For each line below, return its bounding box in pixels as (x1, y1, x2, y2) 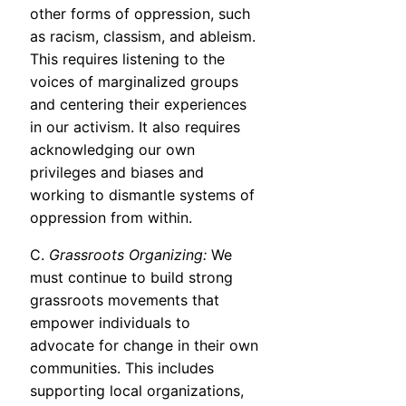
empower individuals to (30, 314, 190, 333)
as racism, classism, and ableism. (30, 27, 256, 46)
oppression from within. (30, 208, 192, 227)
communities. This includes (30, 359, 214, 378)
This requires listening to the (30, 50, 225, 69)
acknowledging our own (30, 140, 195, 159)
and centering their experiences (30, 95, 246, 114)
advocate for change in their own (30, 336, 258, 355)
